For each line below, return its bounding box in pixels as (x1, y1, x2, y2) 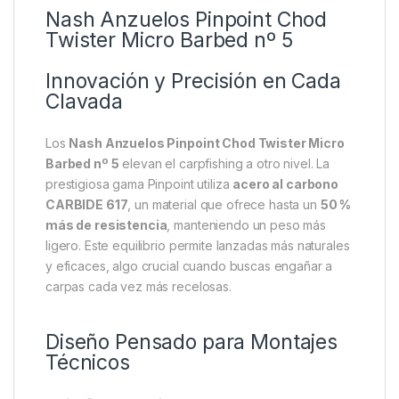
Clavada (45, 304, 124, 330)
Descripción (13, 135, 108, 155)
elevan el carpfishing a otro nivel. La (118, 370, 330, 387)
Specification (183, 135, 278, 155)
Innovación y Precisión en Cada (45, 283, 341, 309)
